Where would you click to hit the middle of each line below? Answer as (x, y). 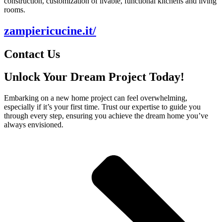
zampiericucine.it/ (50, 30)
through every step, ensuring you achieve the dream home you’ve (106, 116)
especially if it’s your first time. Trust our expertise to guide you (102, 107)
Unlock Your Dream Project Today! (94, 77)
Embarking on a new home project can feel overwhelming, (96, 98)
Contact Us (32, 54)
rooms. (15, 9)
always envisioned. (34, 125)
